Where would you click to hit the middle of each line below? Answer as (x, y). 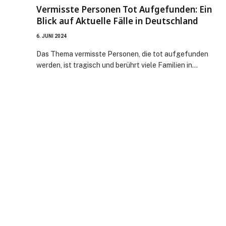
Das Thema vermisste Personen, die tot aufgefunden (122, 54)
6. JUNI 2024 (51, 36)
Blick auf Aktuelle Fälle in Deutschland (117, 21)
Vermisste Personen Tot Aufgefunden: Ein (124, 9)
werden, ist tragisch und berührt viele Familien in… (117, 65)
